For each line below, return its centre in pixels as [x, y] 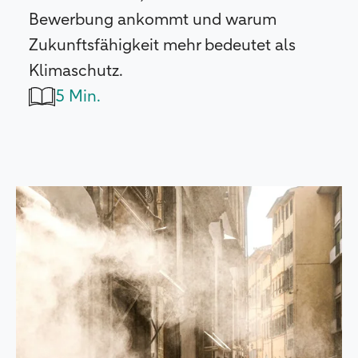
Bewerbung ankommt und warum [153, 20]
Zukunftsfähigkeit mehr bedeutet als [162, 45]
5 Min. [78, 96]
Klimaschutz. [76, 71]
